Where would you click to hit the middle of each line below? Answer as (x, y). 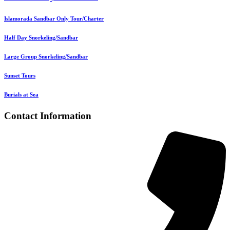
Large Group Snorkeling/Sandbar (46, 56)
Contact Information (48, 116)
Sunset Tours (20, 75)
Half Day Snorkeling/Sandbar (41, 38)
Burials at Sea (21, 94)
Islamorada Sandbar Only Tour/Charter (54, 19)
